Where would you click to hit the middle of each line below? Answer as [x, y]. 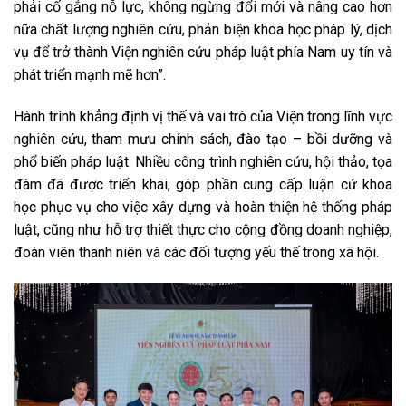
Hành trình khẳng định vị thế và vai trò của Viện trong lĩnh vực [203, 117]
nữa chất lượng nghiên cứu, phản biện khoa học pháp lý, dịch [203, 30]
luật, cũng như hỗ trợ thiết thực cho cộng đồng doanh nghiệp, [203, 230]
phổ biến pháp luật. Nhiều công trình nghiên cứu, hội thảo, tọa [203, 162]
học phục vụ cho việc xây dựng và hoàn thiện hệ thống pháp [203, 208]
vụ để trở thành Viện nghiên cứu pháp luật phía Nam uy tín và [203, 53]
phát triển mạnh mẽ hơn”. [90, 75]
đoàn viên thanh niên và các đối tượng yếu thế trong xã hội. [196, 253]
